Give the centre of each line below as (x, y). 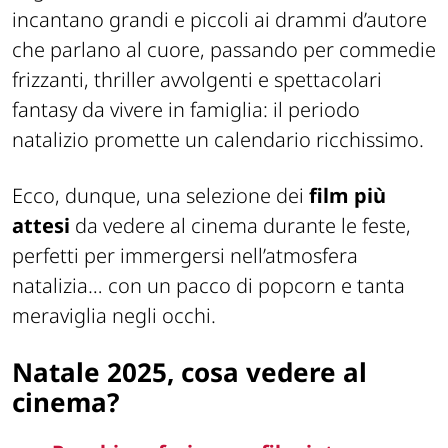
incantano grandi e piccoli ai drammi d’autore (219, 19)
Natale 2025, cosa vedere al (189, 371)
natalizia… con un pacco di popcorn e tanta (208, 285)
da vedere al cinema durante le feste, (240, 225)
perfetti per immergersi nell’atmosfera (185, 255)
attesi (41, 225)
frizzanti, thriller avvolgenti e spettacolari (197, 79)
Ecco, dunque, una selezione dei (160, 195)
